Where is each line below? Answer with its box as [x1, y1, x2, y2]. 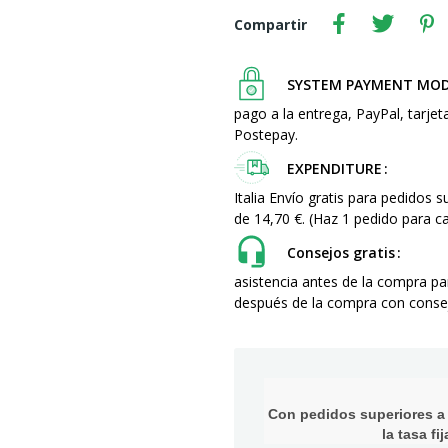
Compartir [234, 15, 307, 34]
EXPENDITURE [287, 159, 382, 178]
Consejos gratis [287, 243, 395, 262]
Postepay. [234, 125, 298, 144]
